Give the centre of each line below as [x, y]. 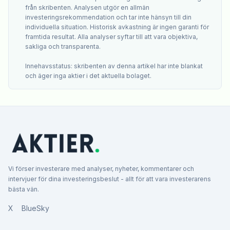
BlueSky [35, 208]
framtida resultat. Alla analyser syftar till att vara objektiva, [111, 37]
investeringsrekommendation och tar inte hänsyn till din [108, 17]
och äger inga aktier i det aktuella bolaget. [88, 76]
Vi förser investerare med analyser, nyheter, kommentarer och [101, 169]
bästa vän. [24, 189]
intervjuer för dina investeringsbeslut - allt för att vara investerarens [110, 179]
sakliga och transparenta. [63, 47]
